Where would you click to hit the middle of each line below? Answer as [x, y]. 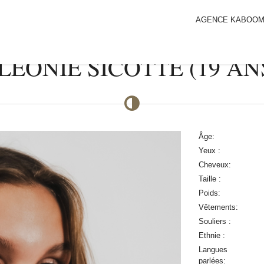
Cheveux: [214, 164]
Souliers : [214, 221]
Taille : [209, 179]
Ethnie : [212, 235]
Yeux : [209, 150]
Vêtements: [218, 207]
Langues [213, 249]
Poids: [209, 193]
